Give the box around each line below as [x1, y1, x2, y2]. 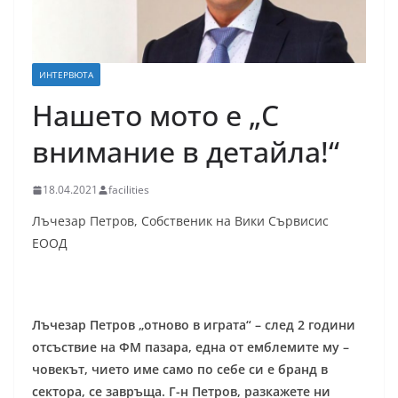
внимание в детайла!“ [32, 132, 339, 171]
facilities [108, 182, 149, 198]
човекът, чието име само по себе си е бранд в [32, 361, 328, 378]
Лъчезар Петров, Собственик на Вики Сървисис [32, 212, 329, 230]
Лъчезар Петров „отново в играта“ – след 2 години [32, 316, 355, 334]
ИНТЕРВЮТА [39, 68, 93, 82]
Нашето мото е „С [32, 96, 279, 135]
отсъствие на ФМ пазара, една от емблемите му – [32, 338, 349, 356]
